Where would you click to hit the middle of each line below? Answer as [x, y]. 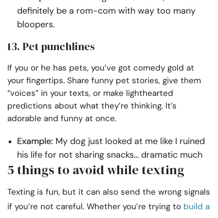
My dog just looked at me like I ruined [129, 141]
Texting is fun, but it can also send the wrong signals [109, 191]
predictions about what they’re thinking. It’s [92, 105]
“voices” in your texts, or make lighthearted [90, 93]
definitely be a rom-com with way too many [106, 10]
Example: [35, 141]
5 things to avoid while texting [96, 170]
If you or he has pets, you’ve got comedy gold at [101, 67]
